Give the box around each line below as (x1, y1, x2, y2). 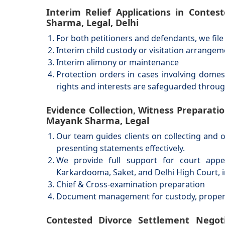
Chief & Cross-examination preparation (56, 179, 205, 190)
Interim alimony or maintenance (56, 57, 179, 68)
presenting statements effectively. (56, 143, 185, 154)
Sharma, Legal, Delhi (46, 17, 139, 29)
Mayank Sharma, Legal (46, 115, 149, 127)
